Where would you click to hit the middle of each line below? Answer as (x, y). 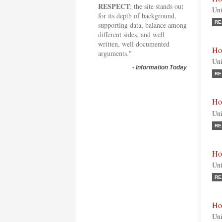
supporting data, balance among (142, 25)
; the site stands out (157, 6)
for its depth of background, (137, 16)
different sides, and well (131, 34)
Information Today (161, 67)
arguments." (115, 53)
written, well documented (134, 44)
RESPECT (114, 6)
